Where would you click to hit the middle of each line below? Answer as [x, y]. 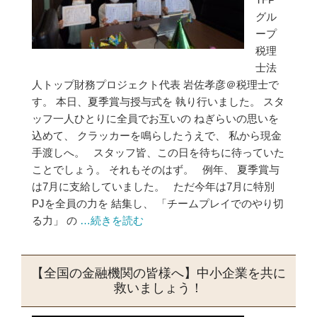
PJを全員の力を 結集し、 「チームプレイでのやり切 [158, 203]
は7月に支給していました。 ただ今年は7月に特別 [153, 186]
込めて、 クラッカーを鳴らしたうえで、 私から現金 [157, 136]
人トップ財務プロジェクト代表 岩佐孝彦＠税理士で [155, 85]
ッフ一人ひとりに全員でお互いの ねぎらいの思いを [155, 119]
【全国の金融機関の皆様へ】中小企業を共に [158, 273]
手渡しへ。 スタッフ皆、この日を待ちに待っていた [158, 152]
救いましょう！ [158, 288]
